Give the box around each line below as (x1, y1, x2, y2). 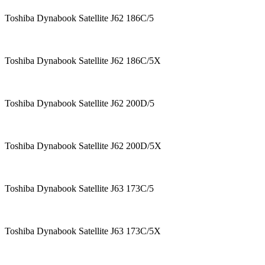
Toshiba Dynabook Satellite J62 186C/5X (5, 56, 161, 66)
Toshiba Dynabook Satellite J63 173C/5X (5, 226, 173, 237)
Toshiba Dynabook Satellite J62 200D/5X (5, 141, 171, 151)
